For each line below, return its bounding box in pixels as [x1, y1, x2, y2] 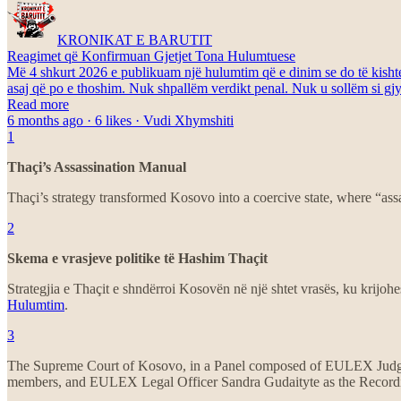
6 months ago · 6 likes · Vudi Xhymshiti [7, 112, 234, 128]
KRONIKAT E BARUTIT [57, 31, 212, 47]
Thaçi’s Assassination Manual [7, 158, 186, 175]
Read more [7, 96, 69, 112]
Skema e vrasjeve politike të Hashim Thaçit [7, 250, 268, 266]
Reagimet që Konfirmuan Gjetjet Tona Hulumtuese [7, 47, 295, 64]
